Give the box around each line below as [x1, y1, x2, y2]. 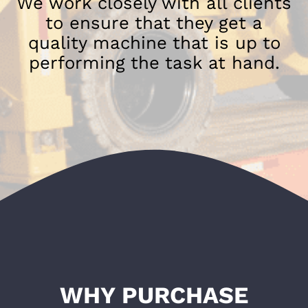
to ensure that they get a [45, 12, 263, 33]
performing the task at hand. [28, 52, 280, 73]
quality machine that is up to [27, 32, 280, 53]
